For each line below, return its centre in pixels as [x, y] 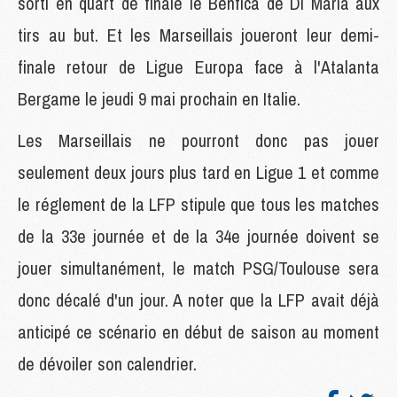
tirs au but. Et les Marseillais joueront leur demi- [198, 35]
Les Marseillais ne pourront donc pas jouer [198, 140]
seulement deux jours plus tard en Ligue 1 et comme [198, 172]
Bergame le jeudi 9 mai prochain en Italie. [159, 98]
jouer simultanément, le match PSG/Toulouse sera [198, 268]
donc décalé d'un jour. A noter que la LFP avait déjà [198, 300]
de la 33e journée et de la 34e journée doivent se [198, 236]
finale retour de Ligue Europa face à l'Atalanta [198, 66]
